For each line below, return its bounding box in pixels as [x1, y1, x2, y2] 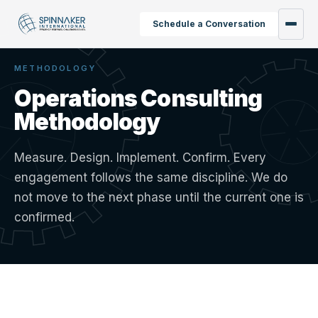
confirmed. [14, 210, 75, 224]
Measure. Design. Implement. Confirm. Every [14, 150, 266, 165]
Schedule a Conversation [152, 18, 265, 29]
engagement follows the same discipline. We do [14, 170, 287, 185]
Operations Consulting [14, 84, 262, 112]
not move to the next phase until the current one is [14, 190, 304, 204]
